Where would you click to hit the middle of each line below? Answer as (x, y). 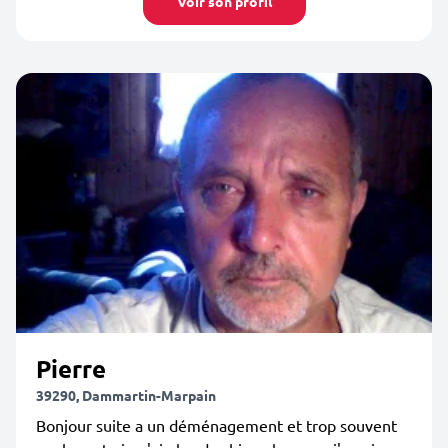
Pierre (71, 368)
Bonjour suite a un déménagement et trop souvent (216, 425)
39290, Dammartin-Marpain (126, 395)
